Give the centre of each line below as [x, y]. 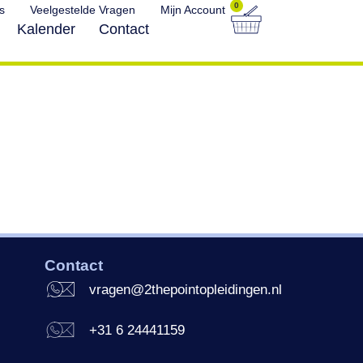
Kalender [47, 29]
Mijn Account [192, 10]
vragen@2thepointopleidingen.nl [186, 289]
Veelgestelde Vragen [82, 10]
